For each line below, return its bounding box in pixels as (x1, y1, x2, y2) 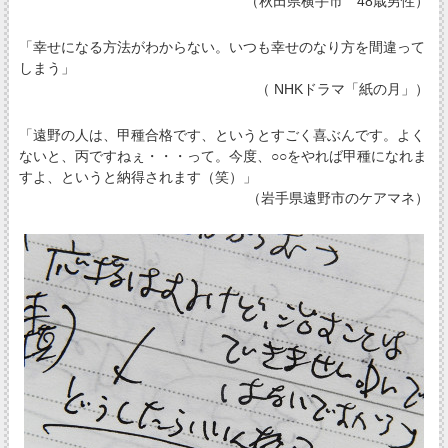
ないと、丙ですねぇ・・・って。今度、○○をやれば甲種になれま (18, 148, 427, 165)
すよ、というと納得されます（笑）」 (18, 169, 257, 186)
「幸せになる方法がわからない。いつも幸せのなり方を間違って (18, 38, 425, 55)
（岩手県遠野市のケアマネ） (247, 190, 430, 207)
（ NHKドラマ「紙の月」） (256, 80, 430, 97)
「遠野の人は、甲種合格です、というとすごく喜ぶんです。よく (18, 127, 425, 144)
